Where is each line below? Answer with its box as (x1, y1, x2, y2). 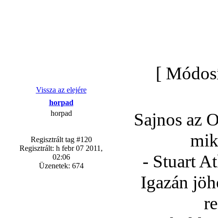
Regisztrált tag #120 (30, 135, 92, 144)
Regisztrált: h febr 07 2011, (19, 144, 103, 152)
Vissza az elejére (36, 86, 87, 94)
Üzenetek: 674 (38, 162, 84, 170)
